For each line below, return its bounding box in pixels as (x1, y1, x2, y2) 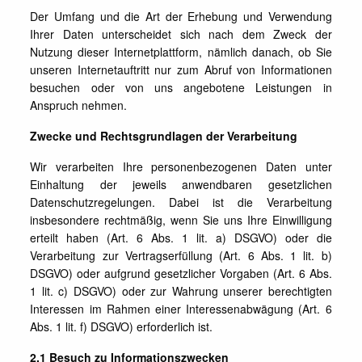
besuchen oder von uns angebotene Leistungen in (30, 79, 332, 95)
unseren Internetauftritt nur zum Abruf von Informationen (30, 61, 332, 78)
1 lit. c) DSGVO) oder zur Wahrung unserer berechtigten (30, 283, 332, 299)
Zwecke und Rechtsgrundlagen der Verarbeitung (30, 128, 298, 144)
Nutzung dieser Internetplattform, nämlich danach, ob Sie (30, 44, 332, 60)
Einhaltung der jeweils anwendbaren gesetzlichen (30, 176, 332, 192)
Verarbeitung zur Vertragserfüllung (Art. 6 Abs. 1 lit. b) (30, 247, 332, 263)
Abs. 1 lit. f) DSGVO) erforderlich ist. (30, 318, 213, 335)
